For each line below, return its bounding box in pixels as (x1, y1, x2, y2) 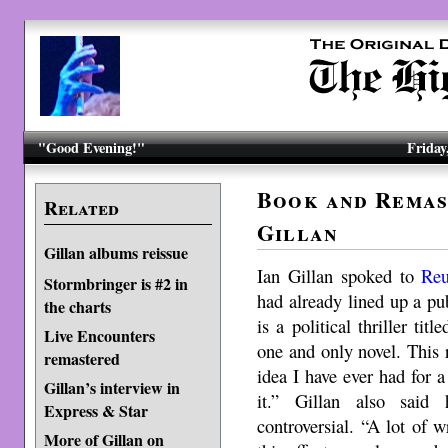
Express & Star (43, 399, 148, 420)
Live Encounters (43, 324, 155, 347)
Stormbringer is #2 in (43, 272, 188, 295)
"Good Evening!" (38, 137, 146, 158)
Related (43, 194, 119, 222)
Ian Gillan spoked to (257, 262, 422, 288)
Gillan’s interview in (43, 376, 180, 399)
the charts (43, 295, 111, 316)
